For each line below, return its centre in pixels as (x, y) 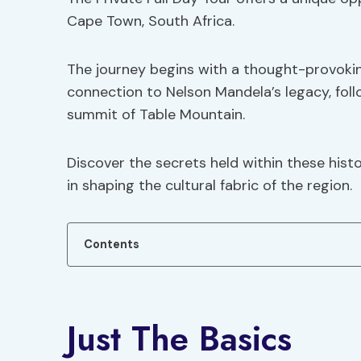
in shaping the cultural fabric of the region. (210, 185)
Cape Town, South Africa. (151, 21)
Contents (112, 244)
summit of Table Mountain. (156, 114)
